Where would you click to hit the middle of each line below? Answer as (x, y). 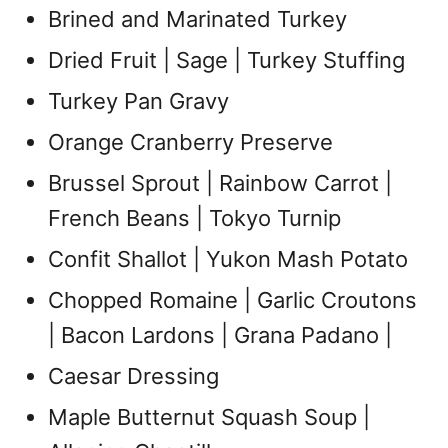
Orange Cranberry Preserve (190, 142)
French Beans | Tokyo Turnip (194, 218)
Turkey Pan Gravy (138, 101)
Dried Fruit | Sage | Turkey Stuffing (226, 60)
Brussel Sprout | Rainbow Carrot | (220, 183)
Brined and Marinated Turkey (197, 19)
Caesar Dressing (133, 376)
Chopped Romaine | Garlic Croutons (232, 300)
